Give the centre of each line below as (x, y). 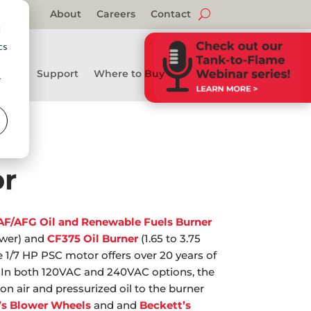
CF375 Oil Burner (92, 239)
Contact (170, 14)
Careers (116, 14)
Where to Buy (129, 73)
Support (58, 73)
